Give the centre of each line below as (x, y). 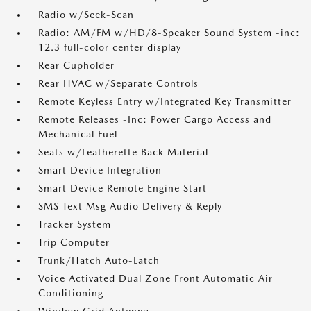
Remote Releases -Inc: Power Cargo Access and (155, 119)
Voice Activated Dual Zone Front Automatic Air (155, 278)
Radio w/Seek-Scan (86, 15)
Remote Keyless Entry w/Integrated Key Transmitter (165, 101)
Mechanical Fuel (78, 134)
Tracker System (75, 224)
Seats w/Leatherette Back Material (123, 152)
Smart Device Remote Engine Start (123, 188)
